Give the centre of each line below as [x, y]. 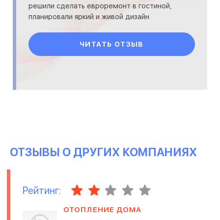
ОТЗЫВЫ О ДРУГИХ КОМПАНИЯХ [103, 152]
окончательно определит [73, 39]
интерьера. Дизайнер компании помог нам [102, 28]
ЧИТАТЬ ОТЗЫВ [112, 44]
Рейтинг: [42, 190]
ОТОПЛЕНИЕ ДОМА [103, 209]
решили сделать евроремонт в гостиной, [100, 6]
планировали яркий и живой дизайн [89, 17]
